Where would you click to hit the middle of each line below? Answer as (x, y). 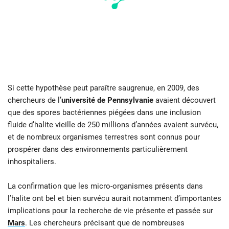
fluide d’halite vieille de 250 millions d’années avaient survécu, (113, 124)
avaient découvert (185, 100)
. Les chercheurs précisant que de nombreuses (105, 223)
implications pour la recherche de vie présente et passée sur (110, 210)
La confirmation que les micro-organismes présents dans (105, 186)
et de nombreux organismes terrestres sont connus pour (104, 137)
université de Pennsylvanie (107, 100)
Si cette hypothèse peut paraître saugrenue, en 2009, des (104, 88)
